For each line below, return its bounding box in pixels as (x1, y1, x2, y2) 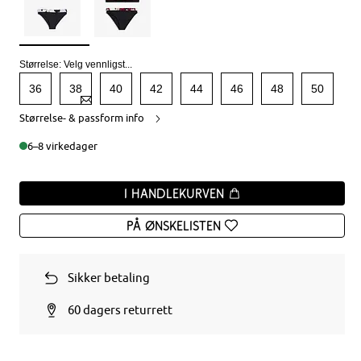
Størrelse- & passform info (19, 110, 145, 124)
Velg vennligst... (64, 59, 133, 70)
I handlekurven (123, 185, 228, 201)
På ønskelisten (127, 218, 222, 234)
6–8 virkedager (27, 139, 98, 152)
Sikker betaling (68, 271, 151, 284)
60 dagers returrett (68, 303, 173, 317)
